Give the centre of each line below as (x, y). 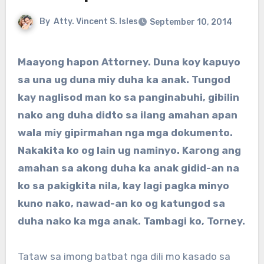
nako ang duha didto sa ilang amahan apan (127, 115)
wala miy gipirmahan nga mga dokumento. (125, 133)
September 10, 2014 (191, 22)
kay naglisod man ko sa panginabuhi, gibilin (128, 98)
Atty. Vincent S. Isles (95, 22)
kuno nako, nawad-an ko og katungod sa (121, 204)
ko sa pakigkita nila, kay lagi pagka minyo (123, 186)
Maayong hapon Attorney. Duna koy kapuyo (22, 62)
